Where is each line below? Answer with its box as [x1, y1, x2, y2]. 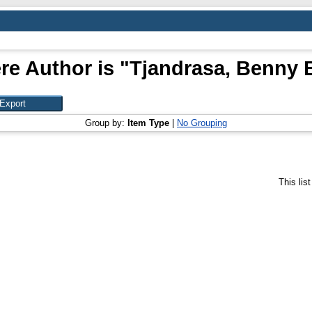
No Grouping [177, 118, 227, 128]
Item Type [127, 118, 169, 128]
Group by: [85, 118, 127, 128]
